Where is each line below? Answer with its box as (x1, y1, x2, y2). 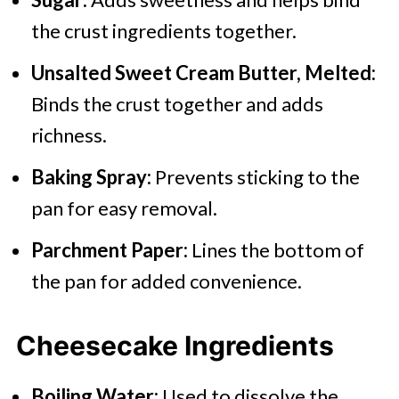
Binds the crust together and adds (30, 92, 323, 116)
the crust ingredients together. (30, 19, 297, 43)
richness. (30, 123, 107, 147)
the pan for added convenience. (30, 269, 302, 293)
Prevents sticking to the (154, 165, 360, 189)
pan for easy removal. (30, 196, 217, 220)
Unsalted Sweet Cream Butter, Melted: (30, 61, 376, 85)
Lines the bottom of (187, 238, 364, 262)
